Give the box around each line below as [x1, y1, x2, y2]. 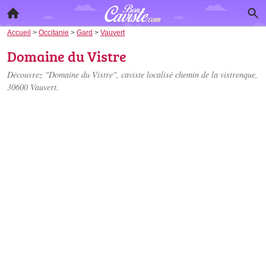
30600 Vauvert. [7, 81, 59, 93]
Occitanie [39, 28, 69, 36]
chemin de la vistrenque [175, 69, 255, 80]
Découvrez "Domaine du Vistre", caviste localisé [7, 69, 175, 80]
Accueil [7, 28, 31, 36]
